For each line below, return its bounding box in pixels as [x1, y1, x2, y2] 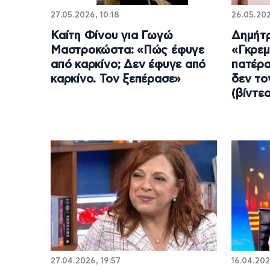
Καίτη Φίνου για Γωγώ [51, 30, 173, 42]
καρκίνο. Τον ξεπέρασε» [51, 73, 181, 85]
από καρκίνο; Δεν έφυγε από [51, 58, 206, 71]
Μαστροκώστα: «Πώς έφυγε [51, 44, 204, 56]
